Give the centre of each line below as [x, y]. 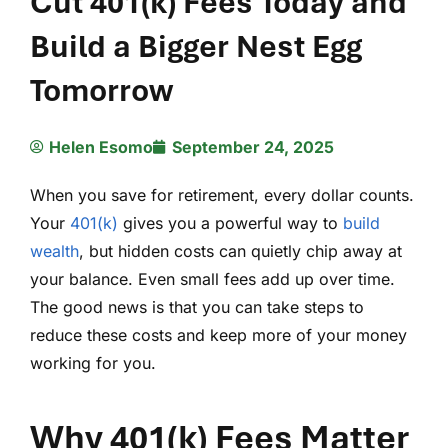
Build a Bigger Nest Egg [196, 46]
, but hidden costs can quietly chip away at [240, 250]
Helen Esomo [101, 146]
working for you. [93, 362]
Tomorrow [101, 90]
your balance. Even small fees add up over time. [212, 278]
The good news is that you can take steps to [197, 306]
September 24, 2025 [253, 146]
